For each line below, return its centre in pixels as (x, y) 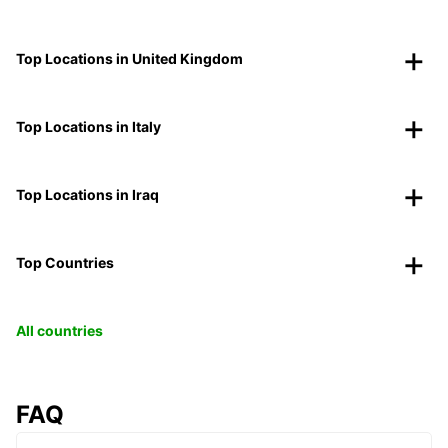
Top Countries (65, 263)
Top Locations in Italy (88, 127)
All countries (59, 331)
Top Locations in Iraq (87, 195)
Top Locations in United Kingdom (129, 59)
